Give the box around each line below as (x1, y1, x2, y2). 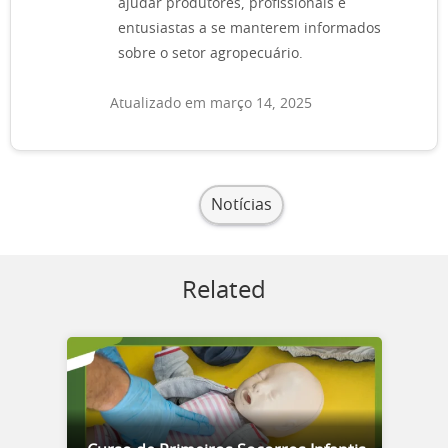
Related (182, 279, 266, 303)
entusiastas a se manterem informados (118, 22, 381, 36)
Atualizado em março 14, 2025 (110, 97, 312, 111)
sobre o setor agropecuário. (118, 47, 303, 61)
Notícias (210, 197, 272, 213)
